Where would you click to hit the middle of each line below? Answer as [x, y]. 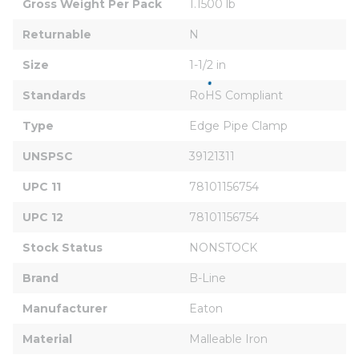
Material [47, 339]
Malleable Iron [228, 339]
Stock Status [63, 247]
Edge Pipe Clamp [238, 125]
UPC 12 [43, 217]
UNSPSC [48, 156]
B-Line [208, 278]
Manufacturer [65, 308]
